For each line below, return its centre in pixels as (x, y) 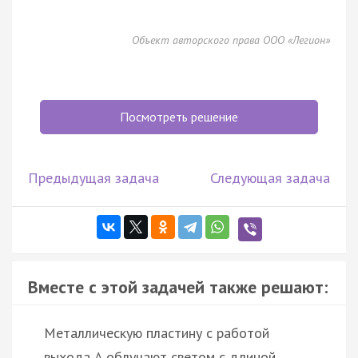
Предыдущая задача (93, 177)
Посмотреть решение (179, 116)
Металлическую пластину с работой (157, 332)
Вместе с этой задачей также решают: (178, 286)
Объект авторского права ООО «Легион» (231, 40)
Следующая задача (270, 177)
